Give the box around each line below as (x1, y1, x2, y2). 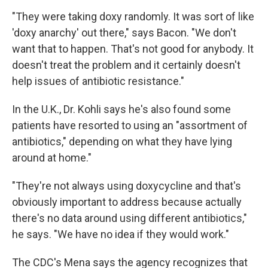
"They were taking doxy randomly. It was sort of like (12, 10, 254, 23)
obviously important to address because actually (12, 196, 242, 208)
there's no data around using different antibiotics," (12, 212, 247, 224)
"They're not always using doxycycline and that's (12, 179, 241, 192)
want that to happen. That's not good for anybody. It (12, 42, 254, 55)
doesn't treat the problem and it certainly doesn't (12, 59, 240, 71)
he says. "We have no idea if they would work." (12, 228, 229, 240)
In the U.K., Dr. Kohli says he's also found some (12, 103, 231, 115)
